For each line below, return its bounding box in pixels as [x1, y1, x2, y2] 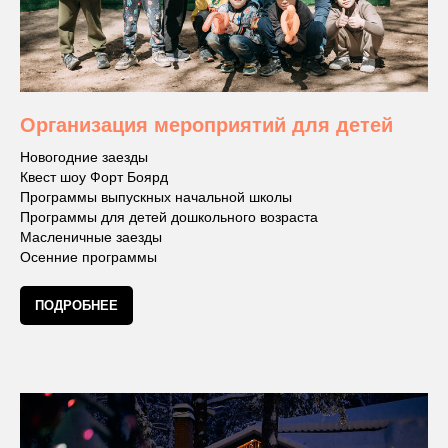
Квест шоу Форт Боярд [20, 168, 168, 185]
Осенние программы [20, 248, 157, 265]
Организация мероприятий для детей [20, 113, 393, 136]
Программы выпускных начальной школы [20, 188, 292, 205]
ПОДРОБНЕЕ [35, 297, 118, 313]
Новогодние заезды [20, 148, 148, 165]
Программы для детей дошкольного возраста [20, 208, 318, 225]
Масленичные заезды [20, 228, 162, 245]
